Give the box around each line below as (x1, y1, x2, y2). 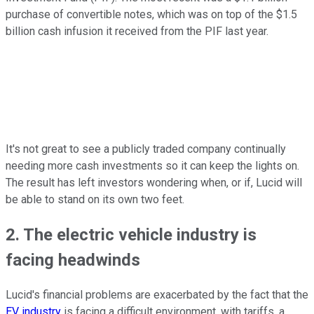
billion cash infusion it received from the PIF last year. (6, 25, 268, 39)
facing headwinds (6, 250, 140, 271)
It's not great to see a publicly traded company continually (6, 142, 286, 156)
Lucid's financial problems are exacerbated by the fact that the (6, 288, 308, 302)
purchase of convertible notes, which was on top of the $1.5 (6, 8, 297, 22)
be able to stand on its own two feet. (6, 193, 184, 207)
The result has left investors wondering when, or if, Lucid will (6, 176, 302, 190)
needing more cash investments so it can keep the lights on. (6, 159, 299, 173)
